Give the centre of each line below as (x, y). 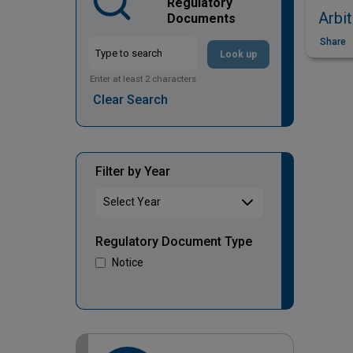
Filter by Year (132, 172)
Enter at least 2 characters (143, 79)
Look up (238, 55)
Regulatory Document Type (173, 242)
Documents (201, 18)
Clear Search (130, 100)
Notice (127, 263)
